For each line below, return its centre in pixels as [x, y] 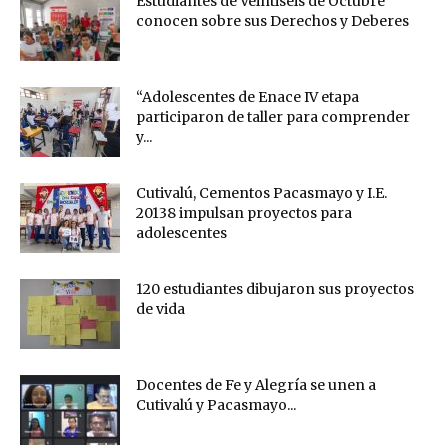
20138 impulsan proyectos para [244, 213]
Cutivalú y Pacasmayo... [216, 405]
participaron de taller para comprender [273, 117]
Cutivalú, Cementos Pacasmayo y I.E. [261, 193]
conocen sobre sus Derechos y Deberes [272, 21]
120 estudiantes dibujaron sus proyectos [275, 289]
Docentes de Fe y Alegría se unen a [256, 385]
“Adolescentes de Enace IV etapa [247, 97]
